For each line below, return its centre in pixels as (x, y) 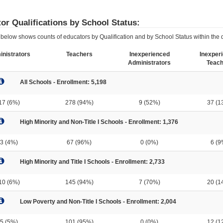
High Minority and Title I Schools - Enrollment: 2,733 (92, 162)
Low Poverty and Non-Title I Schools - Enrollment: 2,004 (98, 201)
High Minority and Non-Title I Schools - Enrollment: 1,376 (99, 122)
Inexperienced (149, 54)
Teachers (79, 54)
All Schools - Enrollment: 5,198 (63, 82)
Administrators (149, 62)
